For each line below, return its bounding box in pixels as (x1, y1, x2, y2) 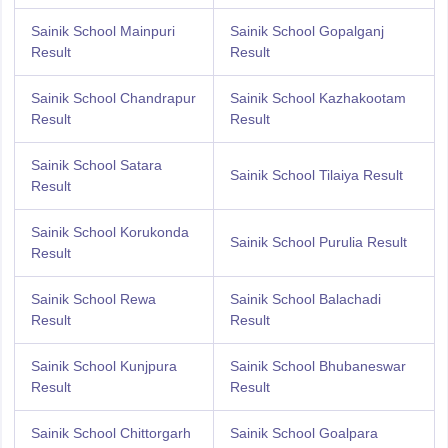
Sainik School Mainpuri (30, 23, 175, 39)
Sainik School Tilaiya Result (229, 167, 403, 183)
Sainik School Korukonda (30, 224, 189, 240)
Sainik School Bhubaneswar (229, 358, 406, 374)
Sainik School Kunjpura (30, 358, 177, 374)
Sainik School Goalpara (229, 425, 378, 441)
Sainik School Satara (30, 157, 162, 173)
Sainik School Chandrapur (30, 90, 196, 106)
